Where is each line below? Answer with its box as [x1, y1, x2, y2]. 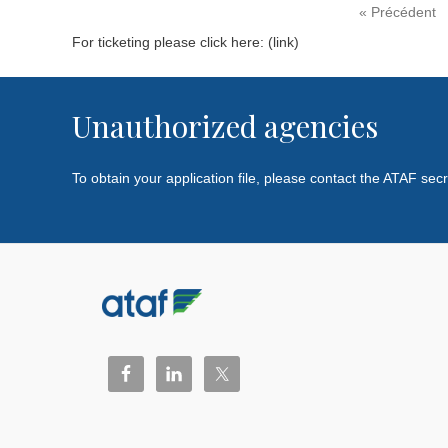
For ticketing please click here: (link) [72, 33, 299, 50]
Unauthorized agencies [72, 106, 378, 147]
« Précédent [359, 3, 436, 20]
